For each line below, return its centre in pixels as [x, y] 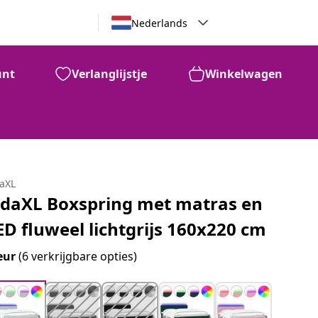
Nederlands [159, 23]
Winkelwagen [244, 74]
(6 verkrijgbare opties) [78, 256]
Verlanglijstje [109, 74]
